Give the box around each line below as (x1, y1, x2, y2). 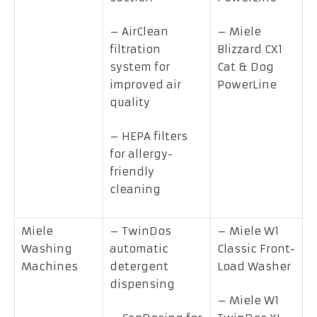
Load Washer (217, 260, 291, 274)
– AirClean (110, 25, 168, 39)
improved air (110, 78, 181, 92)
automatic (110, 242, 168, 256)
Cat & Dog (217, 60, 274, 74)
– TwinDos (110, 224, 171, 238)
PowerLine (217, 78, 277, 92)
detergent (110, 260, 168, 274)
